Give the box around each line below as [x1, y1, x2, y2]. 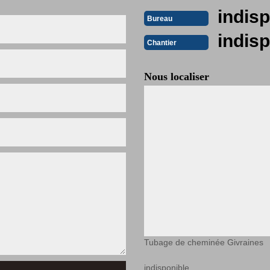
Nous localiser [144, 71, 209, 83]
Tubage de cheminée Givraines [144, 237, 263, 247]
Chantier [147, 38, 177, 47]
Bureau [147, 14, 172, 23]
